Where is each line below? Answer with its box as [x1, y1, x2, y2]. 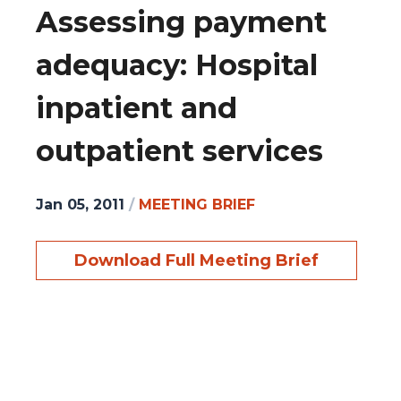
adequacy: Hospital [36, 47, 318, 83]
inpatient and [36, 90, 237, 126]
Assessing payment [36, 4, 327, 40]
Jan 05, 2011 [36, 195, 124, 213]
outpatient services [36, 133, 323, 169]
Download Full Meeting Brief [74, 250, 319, 270]
